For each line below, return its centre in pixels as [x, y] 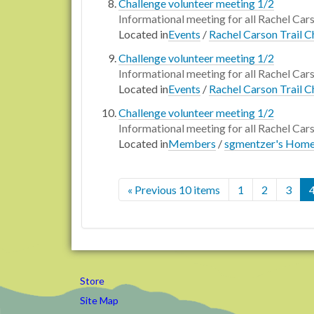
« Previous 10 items [174, 190]
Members [192, 143]
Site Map [99, 300]
